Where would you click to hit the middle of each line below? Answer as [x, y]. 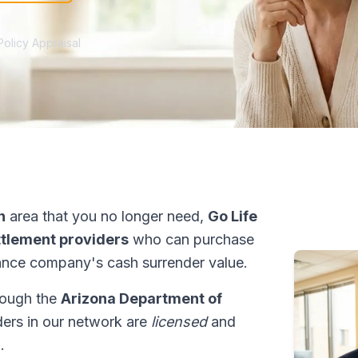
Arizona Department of [141, 298]
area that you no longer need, [107, 216]
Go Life [233, 216]
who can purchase [191, 239]
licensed [179, 322]
